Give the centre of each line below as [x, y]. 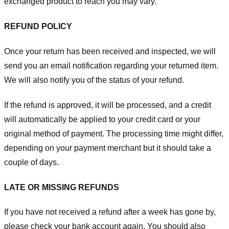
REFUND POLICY [38, 27]
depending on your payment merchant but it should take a [108, 148]
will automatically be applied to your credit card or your [102, 119]
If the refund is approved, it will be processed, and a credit [108, 105]
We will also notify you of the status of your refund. [94, 80]
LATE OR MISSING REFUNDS [62, 187]
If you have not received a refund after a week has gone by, [110, 212]
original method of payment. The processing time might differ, [114, 133]
